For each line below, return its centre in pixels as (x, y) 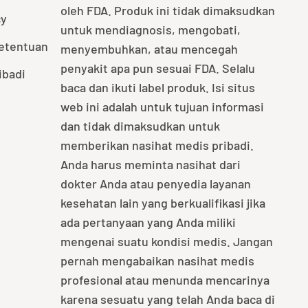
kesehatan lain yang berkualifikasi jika (163, 203)
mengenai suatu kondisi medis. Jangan (166, 242)
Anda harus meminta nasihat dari (150, 165)
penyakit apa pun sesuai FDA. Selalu (157, 68)
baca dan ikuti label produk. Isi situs (157, 88)
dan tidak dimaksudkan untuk (140, 126)
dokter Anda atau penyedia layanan (155, 184)
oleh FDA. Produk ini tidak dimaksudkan (167, 11)
